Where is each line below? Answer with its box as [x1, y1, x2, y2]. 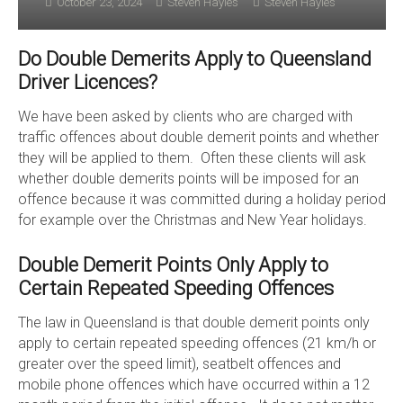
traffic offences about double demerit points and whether [17, 128, 379, 146]
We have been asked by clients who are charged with [17, 107, 353, 125]
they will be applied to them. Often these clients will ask [17, 148, 366, 166]
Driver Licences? [17, 70, 157, 94]
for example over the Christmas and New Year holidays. [17, 210, 367, 228]
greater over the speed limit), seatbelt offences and [17, 354, 341, 372]
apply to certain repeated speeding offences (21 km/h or [17, 334, 376, 352]
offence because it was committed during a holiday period [17, 190, 386, 208]
